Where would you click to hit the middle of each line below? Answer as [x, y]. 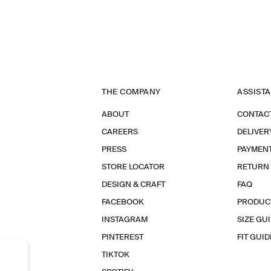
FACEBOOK [123, 202]
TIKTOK [116, 255]
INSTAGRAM [125, 220]
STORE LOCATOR [133, 167]
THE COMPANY [131, 92]
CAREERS [120, 132]
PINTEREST [122, 237]
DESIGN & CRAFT [133, 185]
